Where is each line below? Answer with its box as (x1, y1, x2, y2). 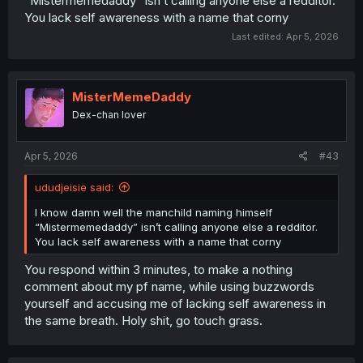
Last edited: (232, 30, 286, 42)
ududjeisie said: (35, 181, 113, 194)
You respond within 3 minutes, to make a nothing (24, 261, 293, 277)
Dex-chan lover (72, 108, 146, 121)
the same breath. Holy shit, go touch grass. (24, 312, 263, 328)
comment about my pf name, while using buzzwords (24, 278, 314, 294)
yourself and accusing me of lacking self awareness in (24, 295, 326, 311)
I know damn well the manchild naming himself (35, 206, 272, 219)
